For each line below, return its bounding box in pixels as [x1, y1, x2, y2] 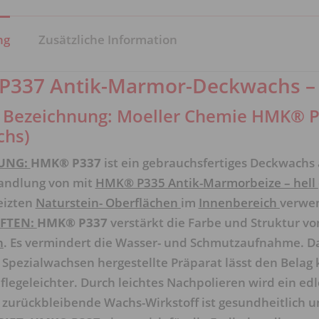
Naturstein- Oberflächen [35, 194, 181, 211]
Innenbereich [198, 194, 280, 211]
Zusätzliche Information [38, 31, 177, 48]
